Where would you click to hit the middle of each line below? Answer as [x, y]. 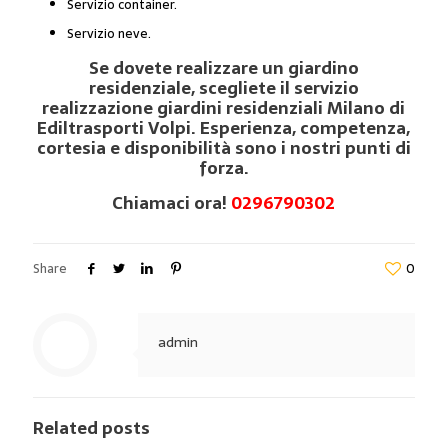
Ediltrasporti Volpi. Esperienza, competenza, [224, 127]
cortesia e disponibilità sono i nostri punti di [223, 147]
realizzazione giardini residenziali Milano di [224, 107]
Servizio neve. [108, 33]
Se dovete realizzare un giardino [223, 67]
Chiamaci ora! [172, 202]
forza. [223, 167]
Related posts [91, 427]
